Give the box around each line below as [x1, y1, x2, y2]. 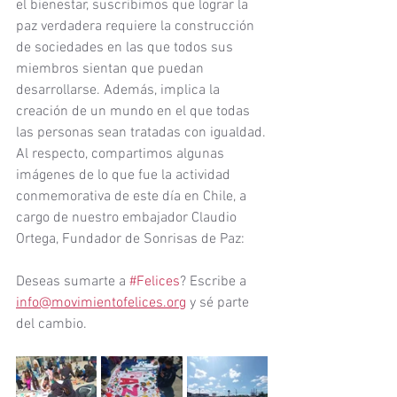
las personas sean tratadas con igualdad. [16, 124, 266, 142]
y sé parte [186, 294, 253, 312]
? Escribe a [180, 273, 250, 291]
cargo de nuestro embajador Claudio [16, 209, 240, 227]
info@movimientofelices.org [16, 294, 186, 312]
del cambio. [16, 315, 87, 333]
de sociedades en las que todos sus [16, 39, 237, 57]
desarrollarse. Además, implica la [16, 82, 223, 99]
